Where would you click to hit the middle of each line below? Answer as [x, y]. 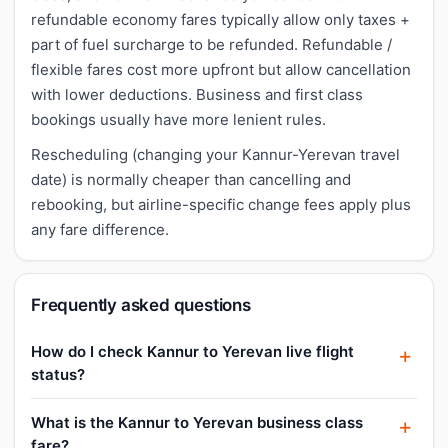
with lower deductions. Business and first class [197, 94]
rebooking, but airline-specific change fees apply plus [221, 204]
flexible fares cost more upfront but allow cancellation [221, 69]
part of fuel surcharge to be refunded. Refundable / [211, 44]
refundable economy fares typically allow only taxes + [220, 19]
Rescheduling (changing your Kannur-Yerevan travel [215, 154]
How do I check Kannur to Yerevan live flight [192, 351]
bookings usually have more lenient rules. [178, 119]
